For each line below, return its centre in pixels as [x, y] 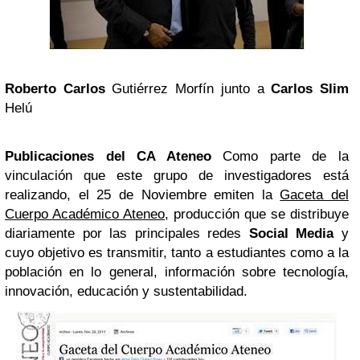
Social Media [291, 233]
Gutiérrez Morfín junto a [188, 88]
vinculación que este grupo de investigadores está [177, 175]
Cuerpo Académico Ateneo [85, 214]
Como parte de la [286, 156]
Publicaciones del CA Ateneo [108, 156]
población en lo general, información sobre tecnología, [177, 272]
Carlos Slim [310, 88]
